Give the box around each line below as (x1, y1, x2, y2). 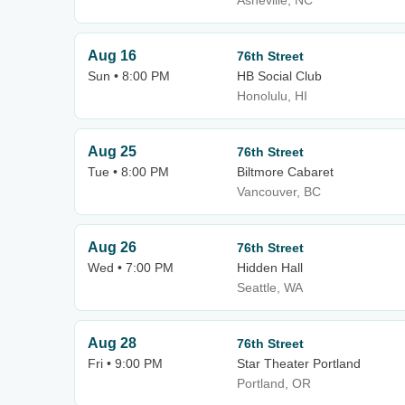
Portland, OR (237, 376, 311, 391)
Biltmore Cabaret (237, 165, 334, 179)
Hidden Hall (237, 260, 303, 275)
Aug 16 (88, 48, 137, 63)
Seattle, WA (237, 280, 303, 295)
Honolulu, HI (237, 89, 307, 103)
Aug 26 (88, 240, 137, 255)
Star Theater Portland (237, 356, 361, 371)
